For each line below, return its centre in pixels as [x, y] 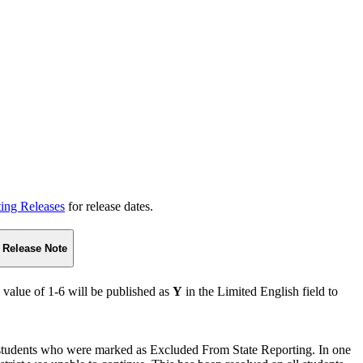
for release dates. [109, 206]
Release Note [35, 248]
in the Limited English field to [260, 291]
